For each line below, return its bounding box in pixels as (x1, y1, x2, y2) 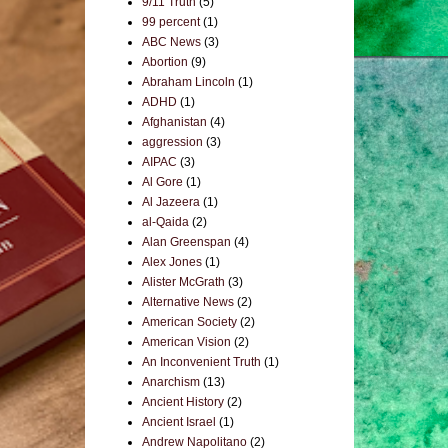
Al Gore (142, 175, 183, 189)
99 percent (142, 15, 200, 29)
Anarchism (142, 375, 200, 389)
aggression (142, 135, 203, 149)
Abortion (142, 55, 188, 69)
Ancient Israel (142, 415, 216, 429)
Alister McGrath (142, 275, 225, 289)
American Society (142, 315, 237, 329)
